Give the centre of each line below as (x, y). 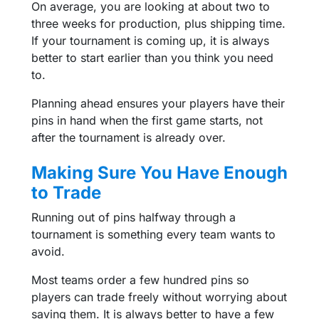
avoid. (48, 251)
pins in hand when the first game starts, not (147, 120)
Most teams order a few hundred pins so (140, 279)
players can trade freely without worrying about (159, 297)
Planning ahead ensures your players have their (158, 103)
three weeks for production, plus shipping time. (158, 23)
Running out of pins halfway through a (134, 217)
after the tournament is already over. (129, 137)
